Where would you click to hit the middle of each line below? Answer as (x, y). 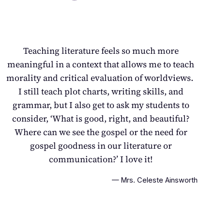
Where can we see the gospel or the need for (101, 132)
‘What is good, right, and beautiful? (120, 119)
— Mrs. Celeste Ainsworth (155, 180)
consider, (31, 119)
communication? (83, 159)
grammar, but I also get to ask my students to (101, 105)
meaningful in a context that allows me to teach (101, 64)
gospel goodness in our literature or (101, 146)
